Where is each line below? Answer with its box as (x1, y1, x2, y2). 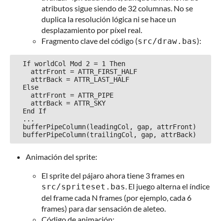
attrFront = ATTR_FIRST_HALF (15, 68, 31, 76)
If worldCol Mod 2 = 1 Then (15, 60, 23, 68)
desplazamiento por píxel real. (41, 25, 142, 35)
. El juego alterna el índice (125, 182, 210, 191)
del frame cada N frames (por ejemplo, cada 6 (41, 193, 191, 203)
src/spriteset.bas (41, 182, 125, 192)
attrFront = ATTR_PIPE (15, 91, 31, 100)
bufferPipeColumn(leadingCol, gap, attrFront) (15, 123, 23, 131)
